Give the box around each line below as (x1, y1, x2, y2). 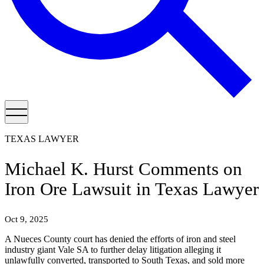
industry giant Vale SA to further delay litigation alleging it (5, 245, 221, 255)
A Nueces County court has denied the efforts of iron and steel (5, 234, 236, 245)
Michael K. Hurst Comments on (5, 159, 242, 180)
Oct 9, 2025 (5, 214, 48, 225)
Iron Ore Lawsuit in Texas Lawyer (5, 179, 259, 200)
